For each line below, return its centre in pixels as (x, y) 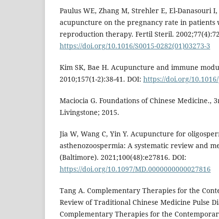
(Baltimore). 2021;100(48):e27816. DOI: (123, 157)
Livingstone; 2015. (89, 112)
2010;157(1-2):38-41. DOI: (101, 79)
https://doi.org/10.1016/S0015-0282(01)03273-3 (135, 46)
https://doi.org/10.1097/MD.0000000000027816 (135, 169)
